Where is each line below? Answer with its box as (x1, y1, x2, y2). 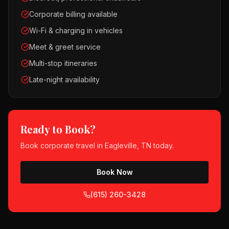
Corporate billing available (29, 10, 118, 18)
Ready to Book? (20, 122, 96, 136)
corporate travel (40, 141, 95, 150)
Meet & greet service (29, 42, 101, 51)
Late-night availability (29, 75, 100, 84)
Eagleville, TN (105, 141, 151, 150)
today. (151, 141, 174, 150)
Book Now (96, 168, 133, 176)
